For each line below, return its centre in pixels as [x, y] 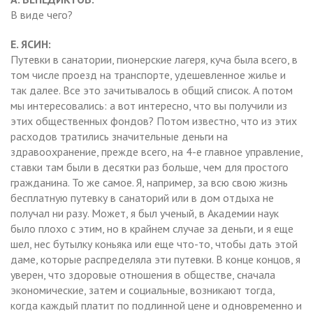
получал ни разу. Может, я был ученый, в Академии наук [145, 213]
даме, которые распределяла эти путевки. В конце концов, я [155, 259]
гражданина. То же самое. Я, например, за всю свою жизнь [149, 182]
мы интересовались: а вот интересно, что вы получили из [149, 105]
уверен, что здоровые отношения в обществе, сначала [143, 274]
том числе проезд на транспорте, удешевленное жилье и [148, 74]
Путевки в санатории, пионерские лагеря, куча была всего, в [154, 59]
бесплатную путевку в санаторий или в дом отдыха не [142, 197]
